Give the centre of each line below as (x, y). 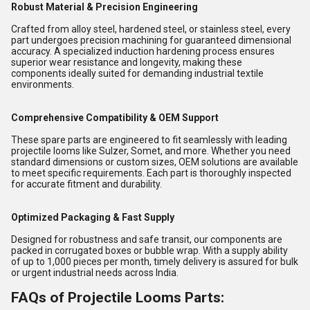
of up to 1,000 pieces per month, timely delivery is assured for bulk (155, 262)
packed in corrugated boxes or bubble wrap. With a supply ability (149, 250)
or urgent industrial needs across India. (95, 273)
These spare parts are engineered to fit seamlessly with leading (149, 140)
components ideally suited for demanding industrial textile (137, 73)
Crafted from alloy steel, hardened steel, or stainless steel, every (151, 29)
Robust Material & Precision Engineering (104, 7)
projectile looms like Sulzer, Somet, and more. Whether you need (151, 151)
